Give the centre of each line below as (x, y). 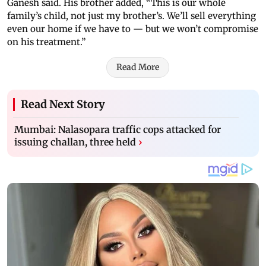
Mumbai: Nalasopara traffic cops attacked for (118, 130)
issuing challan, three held (75, 142)
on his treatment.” (47, 42)
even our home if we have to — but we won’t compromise (133, 29)
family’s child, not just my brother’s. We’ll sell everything (132, 16)
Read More (138, 67)
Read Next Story (63, 104)
